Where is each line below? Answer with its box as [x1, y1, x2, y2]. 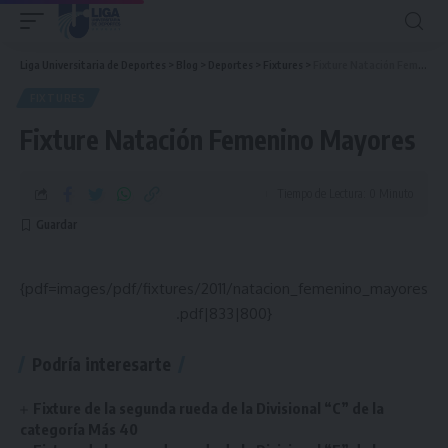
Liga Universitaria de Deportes [20, 58, 166, 71]
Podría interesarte [32, 353, 171, 375]
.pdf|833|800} [176, 304, 272, 323]
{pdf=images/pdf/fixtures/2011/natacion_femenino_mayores [20, 279, 428, 298]
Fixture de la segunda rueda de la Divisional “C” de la [33, 399, 385, 417]
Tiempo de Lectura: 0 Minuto [277, 186, 413, 201]
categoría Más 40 [20, 420, 138, 438]
